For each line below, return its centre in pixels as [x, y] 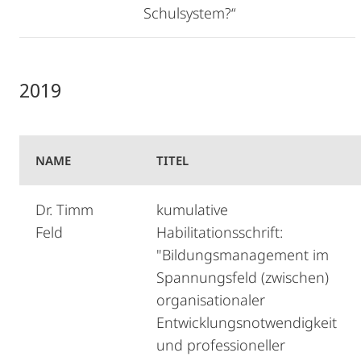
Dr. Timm [64, 210]
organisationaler [211, 300]
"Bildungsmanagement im [243, 255]
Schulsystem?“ [190, 13]
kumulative [192, 210]
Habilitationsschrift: [220, 232]
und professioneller [221, 345]
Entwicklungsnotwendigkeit [247, 322]
